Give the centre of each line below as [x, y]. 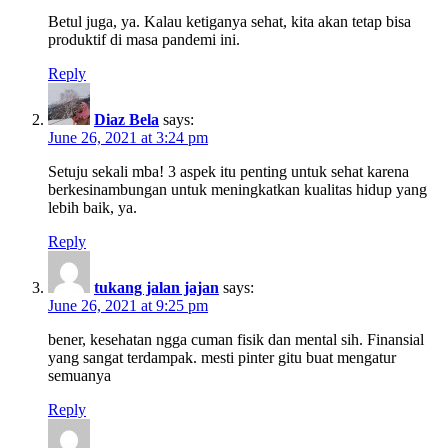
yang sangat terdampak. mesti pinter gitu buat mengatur [222, 357]
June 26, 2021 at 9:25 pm [128, 305]
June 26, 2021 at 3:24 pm [128, 137]
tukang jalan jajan [156, 287]
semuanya [79, 375]
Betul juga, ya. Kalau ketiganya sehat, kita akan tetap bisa [229, 21]
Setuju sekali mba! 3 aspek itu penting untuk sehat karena [228, 171]
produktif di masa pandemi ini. [144, 39]
